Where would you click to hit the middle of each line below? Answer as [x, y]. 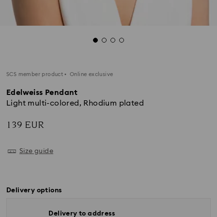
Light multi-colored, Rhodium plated [75, 103]
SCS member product [35, 74]
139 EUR [25, 125]
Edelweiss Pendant [42, 93]
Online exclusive [91, 74]
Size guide [36, 151]
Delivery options [34, 190]
